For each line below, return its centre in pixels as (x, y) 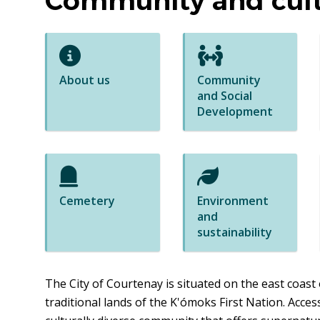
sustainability (234, 232)
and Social (224, 96)
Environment (232, 201)
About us (84, 80)
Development (235, 112)
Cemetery (87, 201)
